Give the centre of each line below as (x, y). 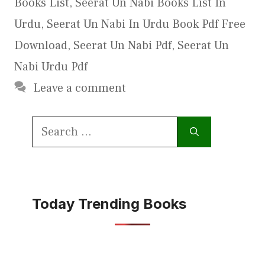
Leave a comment (80, 88)
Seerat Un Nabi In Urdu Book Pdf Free (146, 24)
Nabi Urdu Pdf (51, 67)
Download (41, 45)
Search (50, 125)
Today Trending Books (109, 203)
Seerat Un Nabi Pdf (122, 45)
